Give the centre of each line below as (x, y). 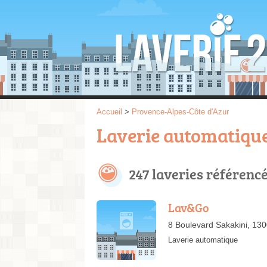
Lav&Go (189, 207)
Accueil (109, 112)
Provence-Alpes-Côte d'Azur (180, 112)
